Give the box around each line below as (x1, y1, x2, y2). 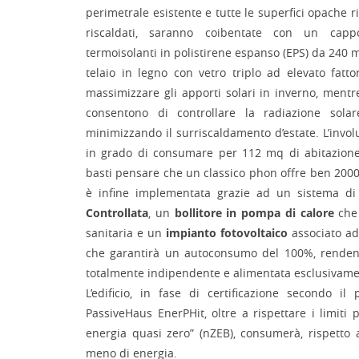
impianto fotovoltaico (165, 225, 288, 240)
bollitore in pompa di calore (174, 205, 334, 220)
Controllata (86, 205, 148, 220)
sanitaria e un (86, 225, 166, 240)
